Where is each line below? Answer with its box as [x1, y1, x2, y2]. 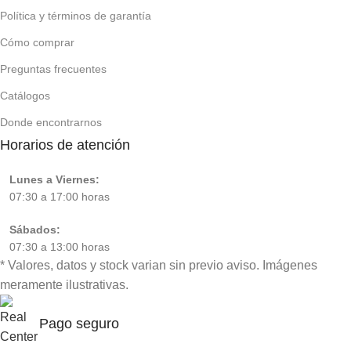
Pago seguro [39, 316, 119, 332]
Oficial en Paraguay [125, 298, 234, 312]
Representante [39, 298, 121, 312]
